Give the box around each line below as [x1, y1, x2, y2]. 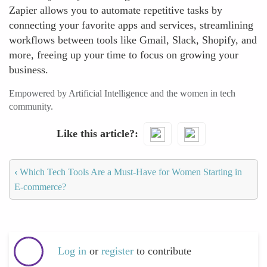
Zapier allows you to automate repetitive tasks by [9, 4, 222, 16]
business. [9, 64, 48, 76]
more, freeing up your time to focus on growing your [9, 49, 238, 61]
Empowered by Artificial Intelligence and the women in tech [9, 88, 235, 98]
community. [9, 101, 53, 111]
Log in [58, 245, 86, 257]
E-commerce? [14, 181, 66, 192]
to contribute [136, 245, 191, 257]
